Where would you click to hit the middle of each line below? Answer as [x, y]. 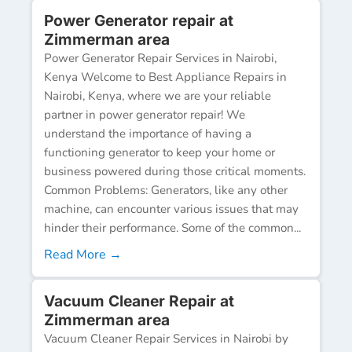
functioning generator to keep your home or [159, 152]
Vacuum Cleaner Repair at [139, 301]
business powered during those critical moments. [175, 171]
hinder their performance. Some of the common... [172, 227]
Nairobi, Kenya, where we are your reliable [158, 95]
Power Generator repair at [139, 20]
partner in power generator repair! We [145, 114]
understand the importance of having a [148, 133]
